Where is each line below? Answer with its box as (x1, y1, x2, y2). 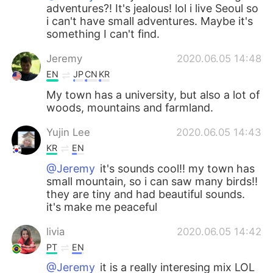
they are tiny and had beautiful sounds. (46, 187, 246, 200)
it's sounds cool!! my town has (97, 161, 255, 175)
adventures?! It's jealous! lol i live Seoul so (46, 2, 259, 15)
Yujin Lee (46, 126, 91, 139)
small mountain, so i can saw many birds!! (46, 174, 258, 188)
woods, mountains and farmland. (46, 101, 214, 115)
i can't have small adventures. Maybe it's (46, 15, 253, 28)
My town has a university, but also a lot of (46, 88, 260, 102)
